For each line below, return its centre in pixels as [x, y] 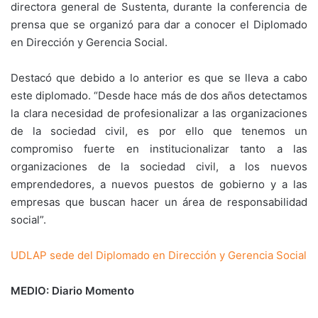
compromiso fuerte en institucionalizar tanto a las [159, 149]
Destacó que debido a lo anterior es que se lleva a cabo [159, 78]
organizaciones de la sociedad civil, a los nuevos [159, 166]
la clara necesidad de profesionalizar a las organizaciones [159, 113]
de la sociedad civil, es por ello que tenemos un [159, 131]
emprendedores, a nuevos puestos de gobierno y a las [159, 184]
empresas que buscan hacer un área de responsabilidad [159, 202]
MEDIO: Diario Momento [72, 291]
